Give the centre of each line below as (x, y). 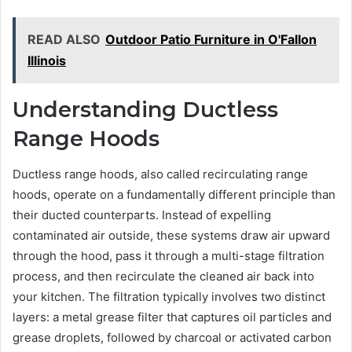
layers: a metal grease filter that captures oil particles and (172, 317)
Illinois (47, 61)
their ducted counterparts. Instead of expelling (142, 214)
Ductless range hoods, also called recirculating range (160, 174)
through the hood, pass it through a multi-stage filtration (169, 255)
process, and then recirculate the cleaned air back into (163, 276)
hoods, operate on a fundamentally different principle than (174, 194)
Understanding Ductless (145, 110)
